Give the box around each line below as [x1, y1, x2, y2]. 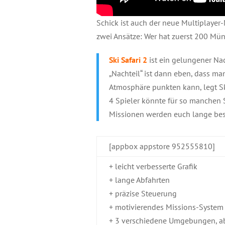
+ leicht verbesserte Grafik [109, 161, 197, 172]
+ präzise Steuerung [109, 188, 177, 199]
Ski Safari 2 [109, 55, 147, 65]
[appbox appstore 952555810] [109, 141, 215, 152]
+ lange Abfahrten [109, 175, 170, 185]
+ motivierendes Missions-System [109, 202, 223, 212]
